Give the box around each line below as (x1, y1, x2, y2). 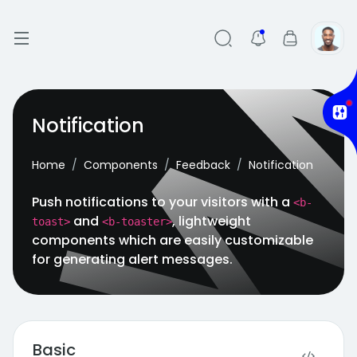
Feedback (176, 157, 230, 173)
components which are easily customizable (32, 231, 313, 249)
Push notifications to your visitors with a (32, 193, 293, 211)
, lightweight (172, 212, 251, 230)
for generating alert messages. (32, 250, 233, 269)
